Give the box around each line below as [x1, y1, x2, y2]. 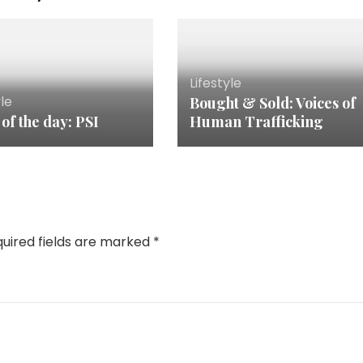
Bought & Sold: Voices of [189, 93, 356, 113]
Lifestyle [189, 74, 241, 93]
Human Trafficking [189, 112, 323, 132]
